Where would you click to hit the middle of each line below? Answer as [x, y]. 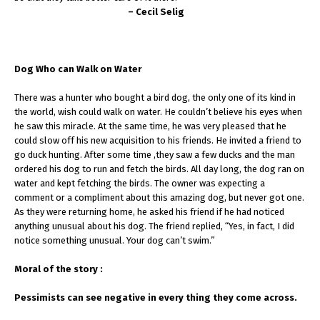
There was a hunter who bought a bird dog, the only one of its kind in [155, 97]
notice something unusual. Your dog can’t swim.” [115, 240]
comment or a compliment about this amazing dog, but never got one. [159, 197]
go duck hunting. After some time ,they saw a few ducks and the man [155, 155]
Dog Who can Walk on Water [78, 69]
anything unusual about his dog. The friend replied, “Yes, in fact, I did [154, 226]
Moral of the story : [59, 269]
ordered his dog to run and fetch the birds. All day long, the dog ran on [159, 169]
